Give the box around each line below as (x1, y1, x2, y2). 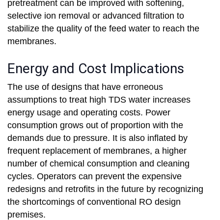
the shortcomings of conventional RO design (7, 197, 181, 207)
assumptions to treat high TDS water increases (7, 95, 191, 105)
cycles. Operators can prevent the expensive (7, 171, 182, 182)
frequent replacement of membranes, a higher (7, 146, 187, 156)
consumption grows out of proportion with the (7, 120, 183, 131)
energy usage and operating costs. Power (7, 108, 170, 118)
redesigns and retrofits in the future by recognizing (7, 184, 203, 194)
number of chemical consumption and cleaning (7, 159, 190, 169)
